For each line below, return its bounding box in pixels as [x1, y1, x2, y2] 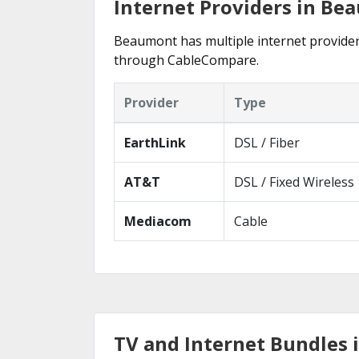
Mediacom [124, 212, 192, 230]
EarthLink [124, 134, 186, 151]
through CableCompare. [114, 51, 259, 69]
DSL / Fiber [234, 134, 300, 151]
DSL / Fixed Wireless [234, 173, 354, 191]
